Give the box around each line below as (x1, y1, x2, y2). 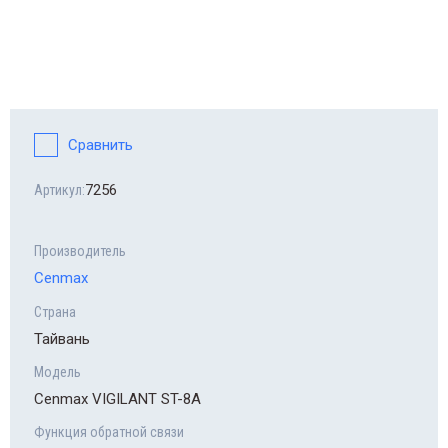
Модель (34, 364, 81, 381)
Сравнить (68, 136, 133, 155)
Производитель (34, 243, 126, 260)
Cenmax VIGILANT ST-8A (34, 390, 201, 409)
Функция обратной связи (34, 424, 184, 441)
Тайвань (34, 330, 90, 349)
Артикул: (34, 182, 85, 199)
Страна (34, 304, 76, 321)
